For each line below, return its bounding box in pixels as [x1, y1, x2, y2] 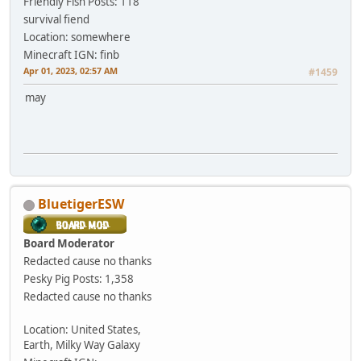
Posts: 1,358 [73, 272, 134, 287]
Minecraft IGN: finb [23, 48, 119, 63]
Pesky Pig [23, 272, 70, 287]
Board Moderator [23, 236, 114, 251]
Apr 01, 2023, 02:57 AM [23, 64, 118, 77]
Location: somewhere [23, 30, 131, 45]
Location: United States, [23, 322, 141, 338]
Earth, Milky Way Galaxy [23, 338, 140, 353]
